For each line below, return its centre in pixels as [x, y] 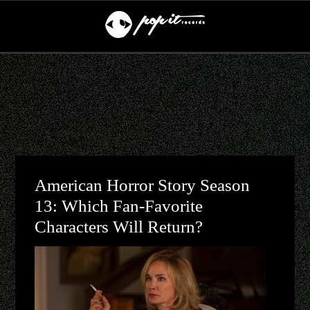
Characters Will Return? [119, 227]
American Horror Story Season [143, 185]
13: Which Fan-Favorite [119, 206]
